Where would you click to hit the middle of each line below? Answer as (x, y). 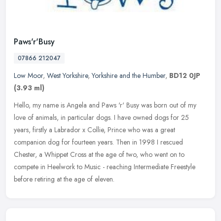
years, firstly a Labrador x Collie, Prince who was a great (94, 130)
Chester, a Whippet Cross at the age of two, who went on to (99, 155)
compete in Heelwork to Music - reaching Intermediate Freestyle (105, 167)
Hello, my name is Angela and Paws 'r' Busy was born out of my (105, 105)
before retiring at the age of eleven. (64, 179)
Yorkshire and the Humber (129, 76)
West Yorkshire (67, 76)
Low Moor (28, 76)
